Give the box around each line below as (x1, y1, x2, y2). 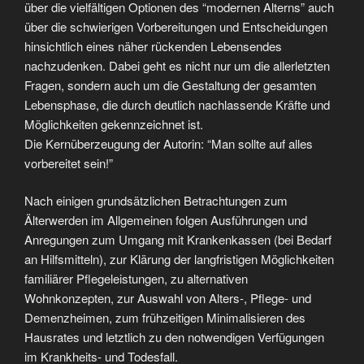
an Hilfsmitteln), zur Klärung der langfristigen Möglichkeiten (24, 250, 334, 268)
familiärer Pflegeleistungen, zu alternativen (24, 270, 248, 288)
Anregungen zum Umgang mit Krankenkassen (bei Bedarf (24, 231, 331, 249)
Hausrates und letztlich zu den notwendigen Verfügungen (24, 328, 324, 346)
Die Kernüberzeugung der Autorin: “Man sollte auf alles (24, 134, 313, 152)
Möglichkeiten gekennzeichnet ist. (24, 115, 203, 132)
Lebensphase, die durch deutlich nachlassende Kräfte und (24, 95, 330, 113)
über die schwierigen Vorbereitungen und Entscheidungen (24, 17, 327, 35)
